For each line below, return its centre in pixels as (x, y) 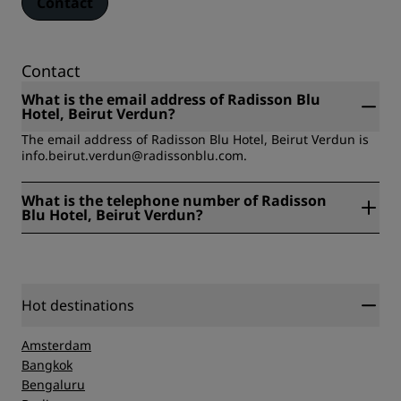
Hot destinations (78, 306)
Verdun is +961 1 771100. (97, 257)
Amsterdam (56, 346)
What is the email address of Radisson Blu (171, 100)
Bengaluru (53, 385)
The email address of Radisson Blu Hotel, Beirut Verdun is (195, 140)
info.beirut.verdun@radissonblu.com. (134, 156)
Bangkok (47, 365)
